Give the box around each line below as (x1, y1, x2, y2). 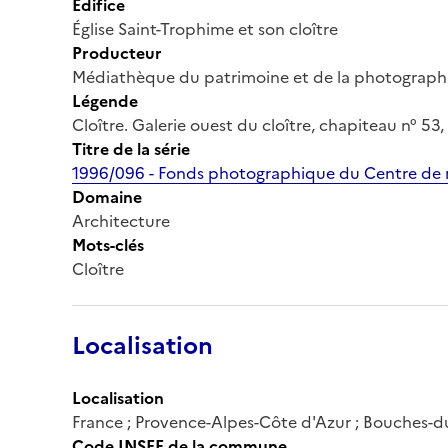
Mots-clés (72, 232, 144, 257)
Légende (72, 88, 138, 113)
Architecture (72, 208, 170, 233)
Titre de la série (72, 136, 190, 161)
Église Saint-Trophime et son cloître (72, 16, 338, 41)
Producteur (72, 40, 162, 65)
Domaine (72, 184, 142, 209)
